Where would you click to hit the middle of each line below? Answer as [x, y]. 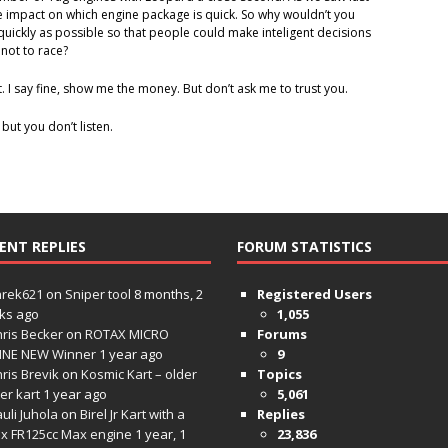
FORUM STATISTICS [304, 247]
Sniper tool [97, 294]
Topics [279, 374]
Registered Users [314, 294]
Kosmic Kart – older [138, 374]
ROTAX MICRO [126, 334]
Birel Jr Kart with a [132, 414]
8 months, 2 [168, 294]
